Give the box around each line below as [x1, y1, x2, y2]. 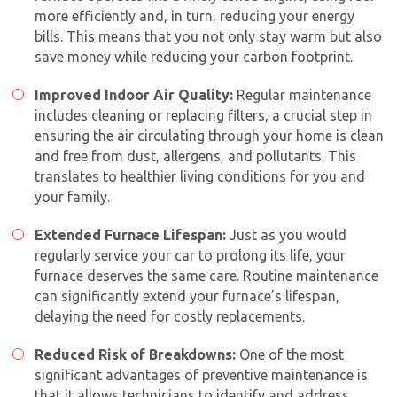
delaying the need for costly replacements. [35, 307, 305, 324]
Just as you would [226, 226, 346, 243]
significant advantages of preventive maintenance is [35, 366, 368, 383]
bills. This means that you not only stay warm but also [35, 27, 382, 44]
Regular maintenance [233, 86, 371, 103]
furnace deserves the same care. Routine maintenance [35, 267, 378, 284]
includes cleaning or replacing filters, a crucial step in [35, 106, 372, 123]
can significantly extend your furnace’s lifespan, [35, 287, 339, 304]
